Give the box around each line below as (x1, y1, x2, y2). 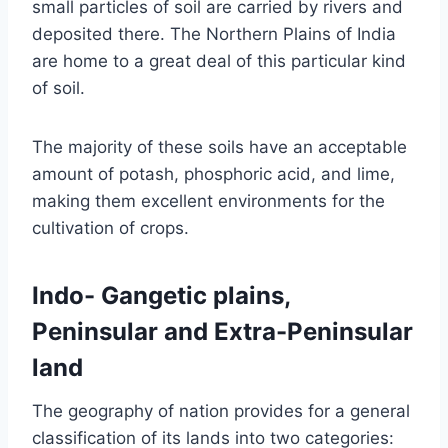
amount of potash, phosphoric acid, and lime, (32, 163, 395, 184)
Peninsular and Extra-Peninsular (32, 316, 413, 346)
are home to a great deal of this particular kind (32, 50, 406, 71)
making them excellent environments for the (32, 190, 385, 211)
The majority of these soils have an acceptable (32, 136, 407, 157)
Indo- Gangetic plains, (32, 280, 290, 310)
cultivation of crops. (32, 217, 189, 238)
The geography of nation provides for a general (32, 400, 410, 421)
